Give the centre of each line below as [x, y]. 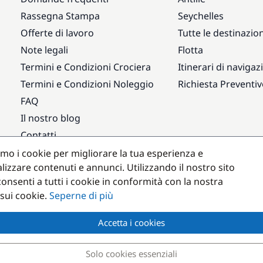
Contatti [39, 135]
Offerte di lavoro [58, 33]
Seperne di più [81, 195]
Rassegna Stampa [60, 16]
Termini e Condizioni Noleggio [87, 84]
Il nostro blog [51, 118]
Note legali [45, 50]
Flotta [190, 50]
